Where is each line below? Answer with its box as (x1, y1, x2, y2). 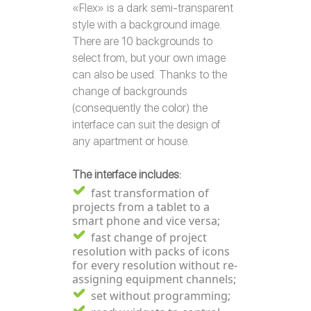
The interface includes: (72, 168, 181, 181)
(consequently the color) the (72, 101, 208, 115)
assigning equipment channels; (72, 271, 236, 287)
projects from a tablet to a (72, 199, 210, 215)
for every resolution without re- (72, 258, 237, 273)
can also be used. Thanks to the (72, 68, 227, 81)
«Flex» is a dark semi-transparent (72, 1, 233, 15)
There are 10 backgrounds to (72, 35, 212, 48)
